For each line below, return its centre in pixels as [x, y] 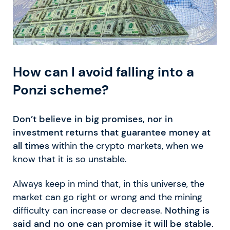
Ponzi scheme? [61, 90]
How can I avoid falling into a [103, 72]
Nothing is [187, 211]
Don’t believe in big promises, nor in [93, 119]
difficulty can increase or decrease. [89, 211]
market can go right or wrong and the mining [108, 197]
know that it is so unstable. [70, 159]
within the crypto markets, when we [128, 146]
